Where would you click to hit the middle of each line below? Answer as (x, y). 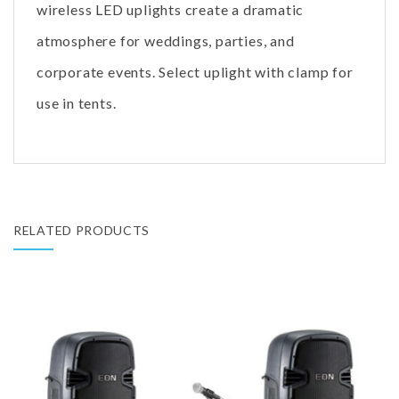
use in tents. (77, 103)
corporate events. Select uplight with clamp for (195, 72)
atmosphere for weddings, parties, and (166, 41)
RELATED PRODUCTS (82, 230)
